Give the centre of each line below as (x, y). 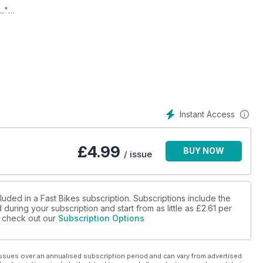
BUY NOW (204, 151)
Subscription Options (101, 218)
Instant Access (207, 114)
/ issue (138, 154)
